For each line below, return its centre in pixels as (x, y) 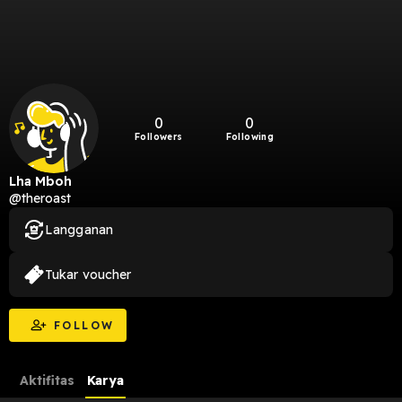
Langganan (79, 229)
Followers (159, 136)
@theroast (40, 198)
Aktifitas (47, 380)
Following (250, 136)
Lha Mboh (40, 181)
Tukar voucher (88, 274)
